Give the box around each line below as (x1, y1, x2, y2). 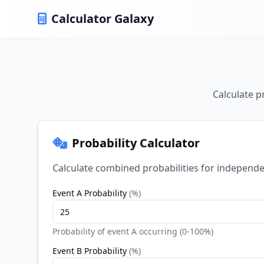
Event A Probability (52, 187, 127, 199)
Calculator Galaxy (51, 11, 154, 27)
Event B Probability (52, 245, 127, 256)
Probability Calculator (72, 135, 200, 151)
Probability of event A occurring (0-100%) (52, 226, 213, 237)
